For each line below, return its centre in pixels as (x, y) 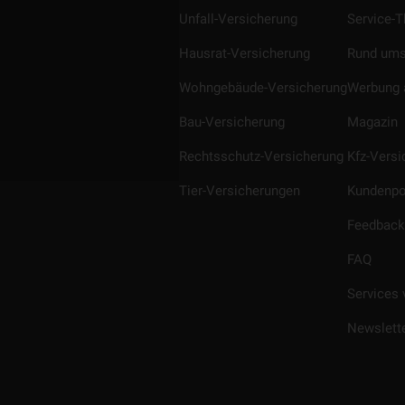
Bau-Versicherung (232, 122)
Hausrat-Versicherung (245, 53)
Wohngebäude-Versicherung (263, 88)
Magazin (372, 122)
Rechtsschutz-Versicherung (261, 156)
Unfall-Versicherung (238, 19)
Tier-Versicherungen (240, 191)
